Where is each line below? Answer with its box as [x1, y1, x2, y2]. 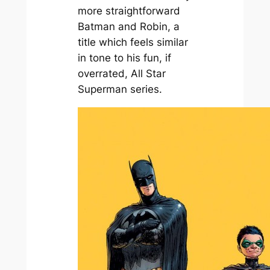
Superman [77, 83, 127, 95]
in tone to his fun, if [77, 51, 171, 64]
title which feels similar [77, 36, 188, 48]
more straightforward [77, 4, 180, 17]
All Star [130, 67, 166, 80]
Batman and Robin [77, 20, 168, 33]
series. [127, 83, 162, 95]
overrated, [77, 67, 131, 80]
